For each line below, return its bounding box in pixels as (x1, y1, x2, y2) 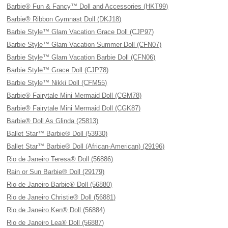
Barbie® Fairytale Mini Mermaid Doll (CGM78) (7, 92, 142, 99)
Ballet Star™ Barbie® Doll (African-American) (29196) (7, 142, 165, 150)
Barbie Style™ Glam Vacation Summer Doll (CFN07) (7, 41, 162, 48)
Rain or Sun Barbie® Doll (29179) (7, 168, 105, 176)
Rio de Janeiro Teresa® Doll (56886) (7, 155, 113, 163)
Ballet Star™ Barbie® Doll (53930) (7, 130, 108, 137)
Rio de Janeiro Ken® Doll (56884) (7, 206, 105, 214)
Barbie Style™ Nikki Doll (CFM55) (7, 79, 107, 87)
